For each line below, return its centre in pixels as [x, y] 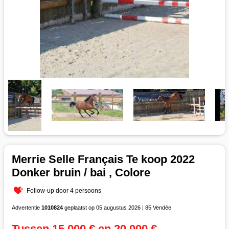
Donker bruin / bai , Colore [81, 172]
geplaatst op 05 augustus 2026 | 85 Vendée [117, 207]
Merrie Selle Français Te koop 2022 [103, 159]
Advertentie [27, 207]
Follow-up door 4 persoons [64, 190]
